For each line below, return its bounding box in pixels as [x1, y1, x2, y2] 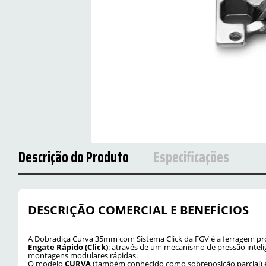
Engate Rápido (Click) [28, 241, 108, 252]
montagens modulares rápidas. [28, 249, 138, 261]
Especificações [153, 145, 229, 169]
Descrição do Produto [18, 145, 129, 169]
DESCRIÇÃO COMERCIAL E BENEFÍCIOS [28, 201, 249, 218]
